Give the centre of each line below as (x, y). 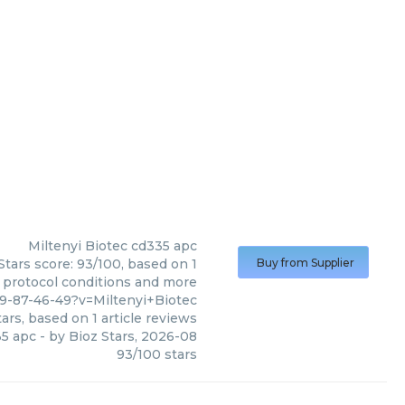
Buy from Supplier (306, 263)
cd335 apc (164, 246)
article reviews (147, 318)
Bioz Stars (102, 336)
